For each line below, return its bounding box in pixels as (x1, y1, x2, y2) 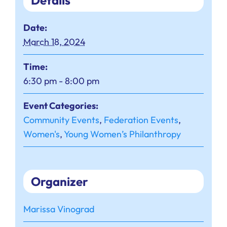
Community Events (23, 114, 99, 126)
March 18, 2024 (23, 36, 86, 48)
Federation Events (103, 114, 178, 126)
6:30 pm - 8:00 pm (23, 75, 99, 87)
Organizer (30, 174, 88, 190)
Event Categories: (23, 100, 98, 112)
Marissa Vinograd (23, 203, 94, 215)
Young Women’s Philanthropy (63, 128, 181, 140)
